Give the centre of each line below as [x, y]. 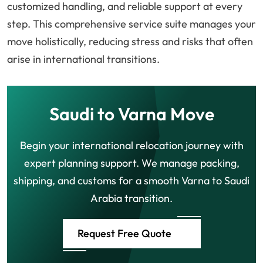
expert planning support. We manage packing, [131, 163]
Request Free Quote [124, 234]
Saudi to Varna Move [131, 114]
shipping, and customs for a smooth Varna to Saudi [131, 181]
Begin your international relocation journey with [131, 146]
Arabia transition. [131, 198]
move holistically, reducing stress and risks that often [130, 42]
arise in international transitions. [83, 59]
